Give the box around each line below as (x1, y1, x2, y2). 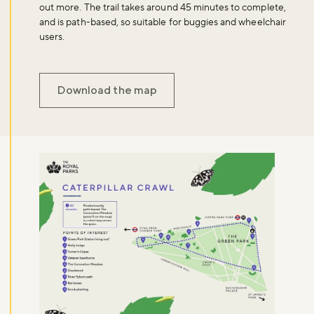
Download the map (57, 83, 157, 97)
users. (39, 30, 65, 43)
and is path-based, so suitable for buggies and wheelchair (39, 15, 286, 29)
